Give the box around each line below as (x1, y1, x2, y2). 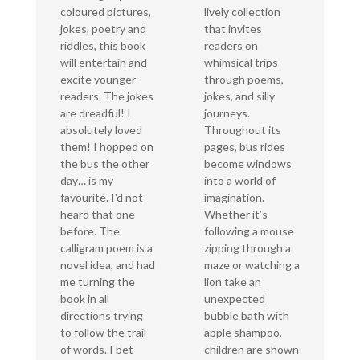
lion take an (203, 275, 261, 289)
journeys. (203, 106, 250, 121)
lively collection (203, 5, 280, 19)
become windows (203, 157, 292, 171)
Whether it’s (203, 207, 268, 222)
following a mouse (203, 224, 294, 239)
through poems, (203, 72, 284, 87)
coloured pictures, (59, 5, 151, 19)
